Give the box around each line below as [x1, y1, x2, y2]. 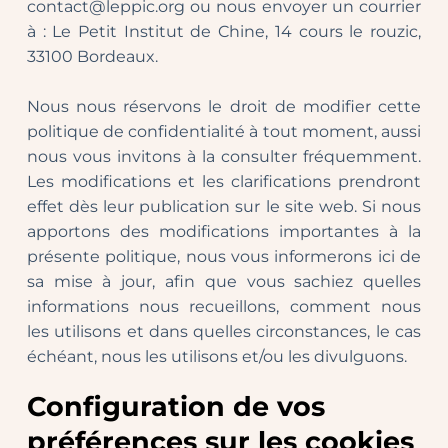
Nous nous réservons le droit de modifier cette [26, 97, 422, 117]
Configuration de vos [26, 390, 325, 424]
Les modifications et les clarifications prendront [26, 172, 422, 192]
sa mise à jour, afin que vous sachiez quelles [26, 272, 422, 292]
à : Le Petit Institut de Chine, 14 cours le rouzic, [26, 22, 422, 42]
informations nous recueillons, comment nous [26, 297, 422, 317]
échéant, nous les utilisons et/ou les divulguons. [26, 347, 407, 367]
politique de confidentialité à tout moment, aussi [26, 122, 422, 142]
